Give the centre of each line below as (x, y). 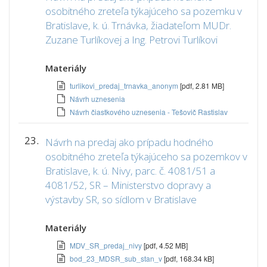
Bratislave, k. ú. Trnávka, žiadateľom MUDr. (138, 25)
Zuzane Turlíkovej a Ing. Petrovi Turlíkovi (131, 40)
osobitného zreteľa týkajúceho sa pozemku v (144, 11)
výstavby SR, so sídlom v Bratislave (121, 199)
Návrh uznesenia (97, 99)
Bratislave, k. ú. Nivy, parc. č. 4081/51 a (130, 171)
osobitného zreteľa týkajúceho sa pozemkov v (146, 156)
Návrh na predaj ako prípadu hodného (129, 142)
